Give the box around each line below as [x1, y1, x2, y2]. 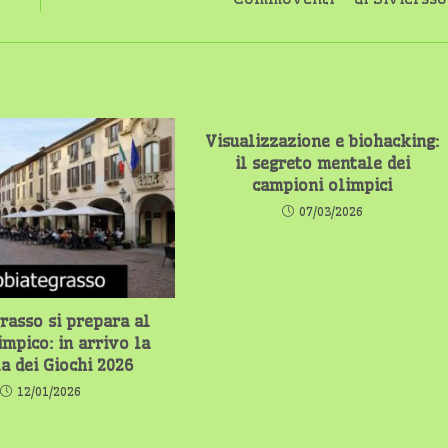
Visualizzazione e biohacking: [205, 131, 440, 151]
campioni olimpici [252, 175, 393, 195]
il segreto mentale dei [234, 153, 410, 173]
